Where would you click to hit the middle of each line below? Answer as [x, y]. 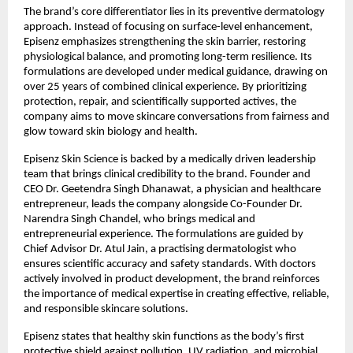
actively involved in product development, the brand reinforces [172, 279]
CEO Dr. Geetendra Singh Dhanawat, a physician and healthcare [172, 189]
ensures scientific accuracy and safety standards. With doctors [170, 264]
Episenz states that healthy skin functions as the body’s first [164, 336]
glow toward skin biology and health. [111, 132]
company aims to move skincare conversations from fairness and [176, 117]
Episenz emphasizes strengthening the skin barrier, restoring [165, 42]
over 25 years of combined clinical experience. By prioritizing [165, 87]
